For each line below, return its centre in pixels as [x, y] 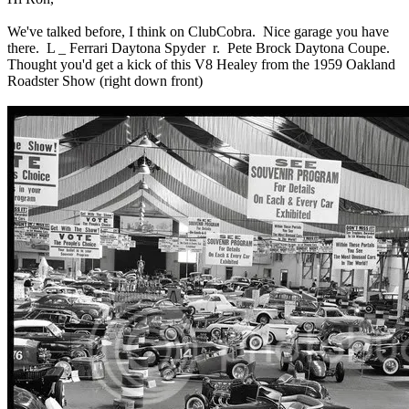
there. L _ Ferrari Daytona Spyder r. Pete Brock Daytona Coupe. [199, 48]
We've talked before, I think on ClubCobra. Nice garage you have [198, 32]
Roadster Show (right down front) [105, 81]
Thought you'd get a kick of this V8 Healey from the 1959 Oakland [201, 65]
